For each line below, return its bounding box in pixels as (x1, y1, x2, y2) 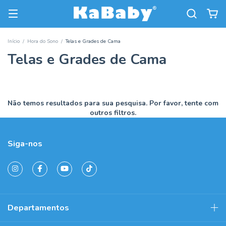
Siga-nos (8, 138, 42, 149)
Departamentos (8, 202, 69, 213)
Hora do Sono (27, 38, 58, 45)
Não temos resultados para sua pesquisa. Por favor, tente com (8, 98, 218, 108)
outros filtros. (90, 108, 136, 118)
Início (8, 38, 20, 45)
